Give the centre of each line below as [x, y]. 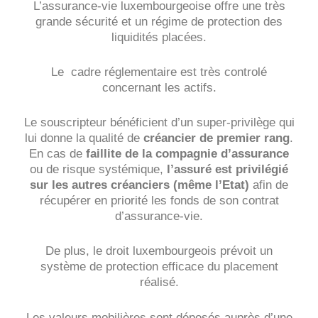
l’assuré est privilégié [227, 170]
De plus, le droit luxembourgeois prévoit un [159, 251]
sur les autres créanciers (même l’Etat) [139, 185]
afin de [269, 185]
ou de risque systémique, [98, 170]
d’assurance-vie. [159, 216]
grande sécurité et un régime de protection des [159, 21]
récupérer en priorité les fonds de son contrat [159, 201]
